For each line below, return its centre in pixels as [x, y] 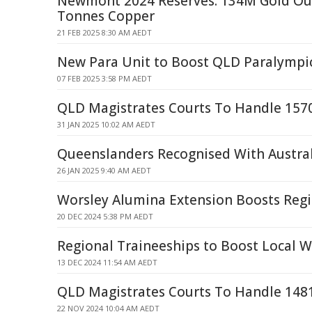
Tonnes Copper [106, 16]
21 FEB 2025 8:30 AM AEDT [104, 32]
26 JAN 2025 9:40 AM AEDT [104, 170]
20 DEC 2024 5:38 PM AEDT [105, 216]
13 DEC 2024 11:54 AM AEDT [107, 262]
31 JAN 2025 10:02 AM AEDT [106, 124]
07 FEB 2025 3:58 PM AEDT [104, 78]
